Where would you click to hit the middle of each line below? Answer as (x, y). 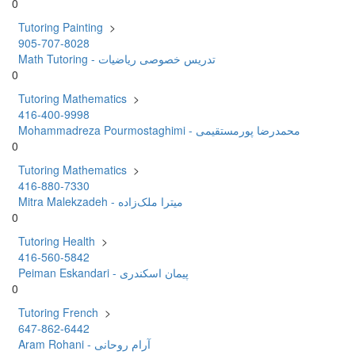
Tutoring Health (57, 240)
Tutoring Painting (61, 27)
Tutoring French (58, 312)
